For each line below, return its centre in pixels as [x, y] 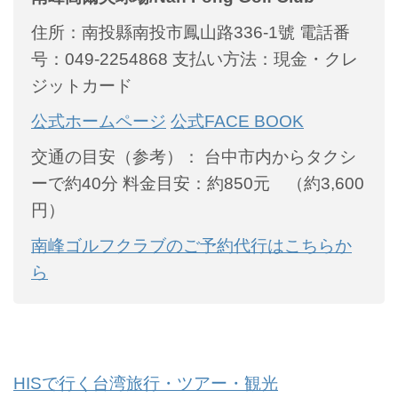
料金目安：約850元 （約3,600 [241, 183]
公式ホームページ [99, 121]
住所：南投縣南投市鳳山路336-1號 [163, 32]
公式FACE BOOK [237, 121]
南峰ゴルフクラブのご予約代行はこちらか [191, 245]
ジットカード [82, 85]
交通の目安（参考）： [115, 156]
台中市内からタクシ [278, 156]
